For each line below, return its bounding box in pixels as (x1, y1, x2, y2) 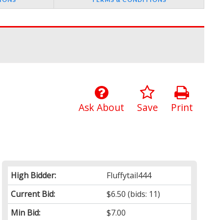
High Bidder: (11, 170, 56, 181)
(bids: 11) (126, 189, 161, 200)
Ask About (78, 101, 124, 114)
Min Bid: (11, 207, 41, 219)
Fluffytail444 (107, 170, 152, 181)
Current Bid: (11, 189, 55, 200)
